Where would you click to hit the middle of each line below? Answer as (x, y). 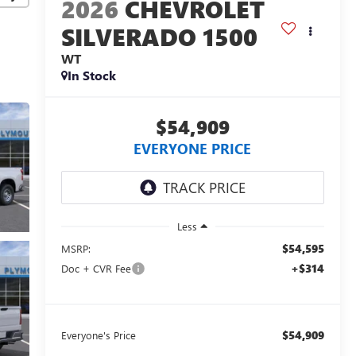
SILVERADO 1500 (159, 36)
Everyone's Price (98, 335)
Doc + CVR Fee (96, 268)
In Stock (91, 75)
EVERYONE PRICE (193, 148)
